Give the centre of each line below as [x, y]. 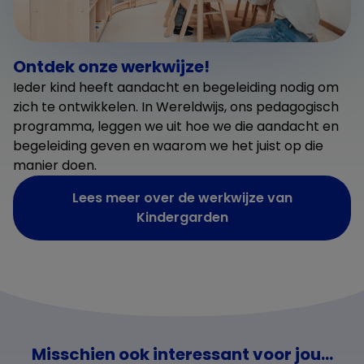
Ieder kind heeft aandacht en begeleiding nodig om [176, 87]
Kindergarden [182, 217]
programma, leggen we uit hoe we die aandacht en [176, 126]
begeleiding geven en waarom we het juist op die [168, 145]
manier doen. [55, 165]
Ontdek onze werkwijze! [111, 66]
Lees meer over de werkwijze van [182, 197]
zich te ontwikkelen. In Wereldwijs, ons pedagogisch [176, 106]
